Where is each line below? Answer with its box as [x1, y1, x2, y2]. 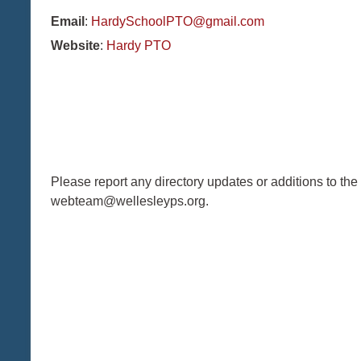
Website [51, 39, 100, 52]
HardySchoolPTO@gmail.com [91, 15, 264, 28]
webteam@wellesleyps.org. [51, 194, 209, 208]
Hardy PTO [106, 39, 171, 52]
